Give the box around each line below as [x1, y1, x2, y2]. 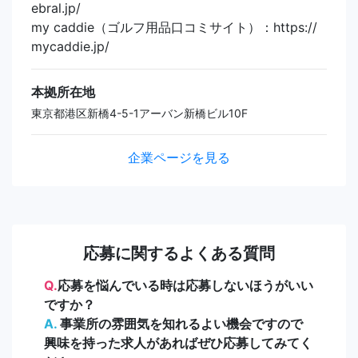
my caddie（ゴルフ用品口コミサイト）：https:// [31, 18, 317, 35]
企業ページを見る [128, 149, 230, 165]
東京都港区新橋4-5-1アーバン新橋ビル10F [31, 105, 248, 120]
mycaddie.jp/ [31, 38, 109, 54]
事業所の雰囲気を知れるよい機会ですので [57, 315, 303, 332]
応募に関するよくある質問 [83, 243, 275, 263]
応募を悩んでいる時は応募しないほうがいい [58, 276, 313, 293]
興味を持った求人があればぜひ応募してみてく [44, 334, 312, 351]
